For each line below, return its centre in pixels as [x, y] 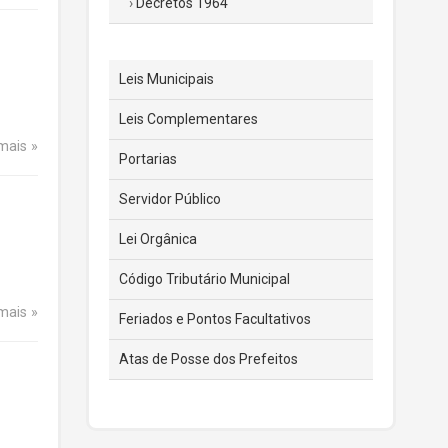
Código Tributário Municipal [204, 279]
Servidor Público [170, 199]
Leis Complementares [188, 119]
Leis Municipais [166, 79]
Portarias [148, 159]
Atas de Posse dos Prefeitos [208, 359]
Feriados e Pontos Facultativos [215, 319]
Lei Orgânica [158, 239]
